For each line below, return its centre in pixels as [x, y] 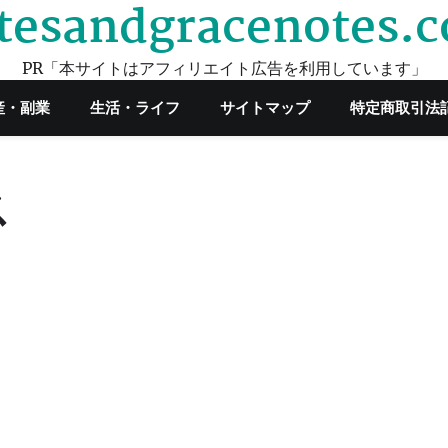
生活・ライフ [135, 107]
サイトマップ [265, 107]
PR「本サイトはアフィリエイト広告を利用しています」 [224, 68]
